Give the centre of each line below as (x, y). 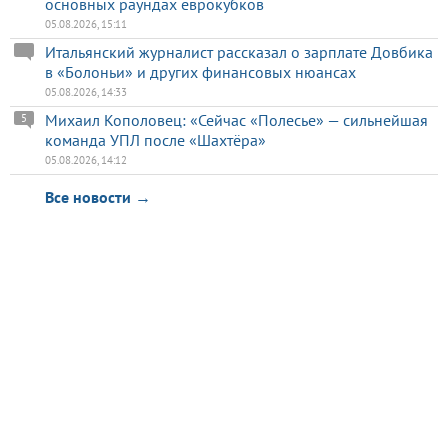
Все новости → (98, 197)
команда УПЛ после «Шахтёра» (155, 140)
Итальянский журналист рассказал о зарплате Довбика (239, 52)
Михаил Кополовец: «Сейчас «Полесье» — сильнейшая (236, 120)
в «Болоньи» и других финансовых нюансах (200, 72)
